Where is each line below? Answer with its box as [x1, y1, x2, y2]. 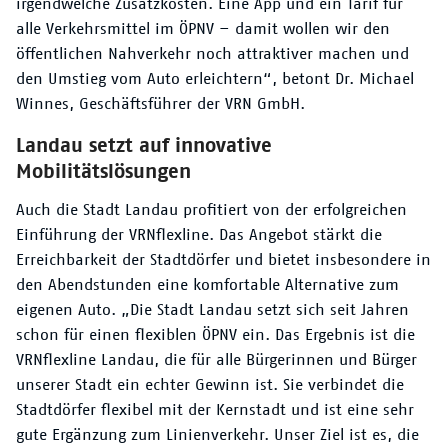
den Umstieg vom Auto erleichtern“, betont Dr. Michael [16, 71, 414, 87]
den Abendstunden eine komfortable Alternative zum [16, 277, 399, 294]
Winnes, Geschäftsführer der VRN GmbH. [16, 96, 305, 112]
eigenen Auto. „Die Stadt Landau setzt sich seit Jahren [16, 302, 409, 319]
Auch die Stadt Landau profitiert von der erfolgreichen [16, 202, 407, 219]
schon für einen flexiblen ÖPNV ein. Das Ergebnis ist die [16, 327, 415, 344]
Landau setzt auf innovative [16, 136, 272, 156]
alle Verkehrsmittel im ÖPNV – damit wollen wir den [16, 21, 390, 37]
